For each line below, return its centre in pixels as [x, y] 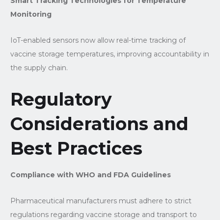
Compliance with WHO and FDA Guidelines [90, 175]
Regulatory [61, 99]
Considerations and [99, 124]
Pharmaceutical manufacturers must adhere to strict [101, 201]
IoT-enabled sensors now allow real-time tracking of [98, 40]
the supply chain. [39, 68]
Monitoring [31, 14]
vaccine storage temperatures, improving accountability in [110, 54]
